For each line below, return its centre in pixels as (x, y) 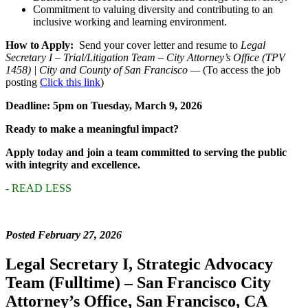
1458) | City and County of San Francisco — (104, 70)
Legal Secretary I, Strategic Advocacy (139, 264)
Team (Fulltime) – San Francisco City (138, 282)
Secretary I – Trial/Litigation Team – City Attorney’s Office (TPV (145, 58)
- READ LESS (38, 188)
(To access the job (242, 70)
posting (23, 82)
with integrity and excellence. (73, 165)
